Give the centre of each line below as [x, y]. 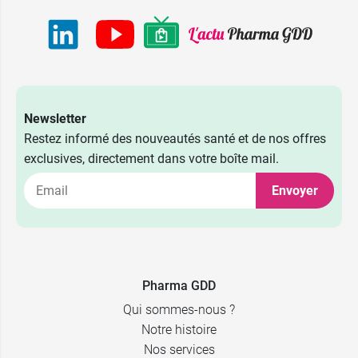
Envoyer [295, 191]
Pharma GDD [179, 286]
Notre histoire [179, 330]
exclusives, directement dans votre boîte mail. [151, 159]
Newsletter [55, 119]
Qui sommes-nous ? [179, 310]
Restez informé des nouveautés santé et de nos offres [175, 139]
